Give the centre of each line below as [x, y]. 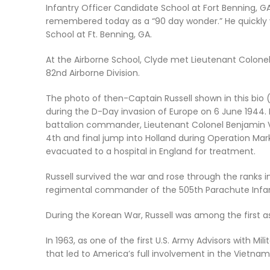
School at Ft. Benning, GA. [99, 34]
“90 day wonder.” [187, 21]
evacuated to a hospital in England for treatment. [151, 151]
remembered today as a [99, 21]
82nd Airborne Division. [93, 73]
